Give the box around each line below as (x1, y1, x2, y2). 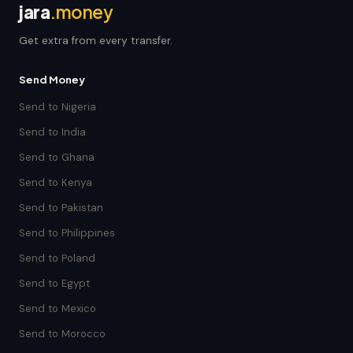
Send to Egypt (19, 277, 90, 290)
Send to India (19, 125, 86, 139)
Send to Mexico (19, 302, 96, 315)
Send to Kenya (19, 176, 92, 189)
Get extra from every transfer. (19, 34, 173, 47)
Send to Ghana (19, 150, 95, 164)
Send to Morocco (19, 327, 106, 340)
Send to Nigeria (19, 100, 96, 113)
